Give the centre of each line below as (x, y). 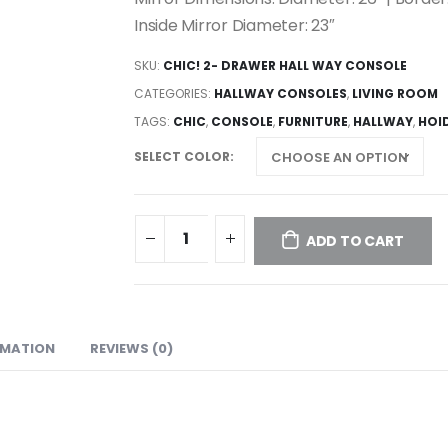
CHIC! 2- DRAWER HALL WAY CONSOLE (285, 65)
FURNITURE (313, 121)
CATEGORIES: (174, 93)
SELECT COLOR (182, 156)
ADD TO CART (354, 241)
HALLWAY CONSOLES (280, 93)
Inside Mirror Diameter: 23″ (234, 25)
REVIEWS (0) (131, 348)
